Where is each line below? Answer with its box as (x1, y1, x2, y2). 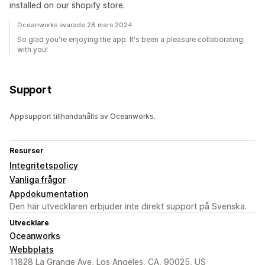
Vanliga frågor (9, 174, 66, 185)
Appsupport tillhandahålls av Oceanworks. (9, 112, 156, 121)
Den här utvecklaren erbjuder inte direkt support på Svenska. (9, 201, 247, 212)
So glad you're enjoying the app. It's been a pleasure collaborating (17, 35, 243, 44)
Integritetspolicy (9, 160, 78, 171)
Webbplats (9, 244, 54, 255)
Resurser (9, 146, 44, 156)
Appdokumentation (9, 189, 88, 199)
